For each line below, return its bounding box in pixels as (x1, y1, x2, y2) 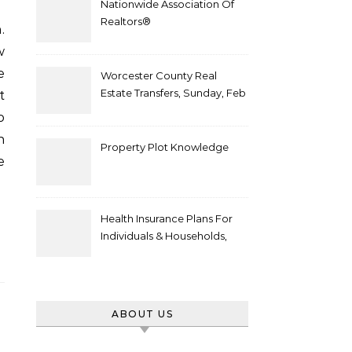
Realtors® (101, 15, 151, 27)
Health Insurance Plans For (101, 212, 233, 225)
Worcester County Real (101, 69, 217, 82)
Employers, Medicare (101, 247, 207, 259)
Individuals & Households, (101, 229, 227, 242)
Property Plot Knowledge (101, 141, 229, 153)
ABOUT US (112, 308, 173, 320)
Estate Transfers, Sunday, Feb (101, 86, 246, 99)
